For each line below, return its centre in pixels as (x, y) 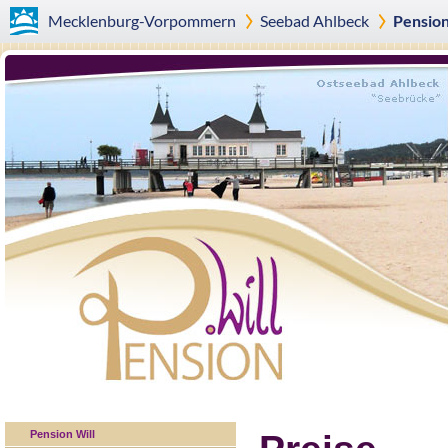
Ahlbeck (339, 20)
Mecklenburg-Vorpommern (142, 20)
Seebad (284, 20)
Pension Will (62, 434)
